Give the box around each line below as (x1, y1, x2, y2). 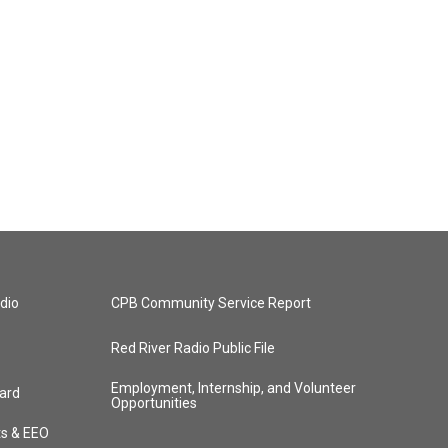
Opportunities (110, 395, 197, 411)
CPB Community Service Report (110, 295, 311, 311)
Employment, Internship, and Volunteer (110, 380, 356, 396)
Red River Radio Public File (110, 340, 275, 356)
